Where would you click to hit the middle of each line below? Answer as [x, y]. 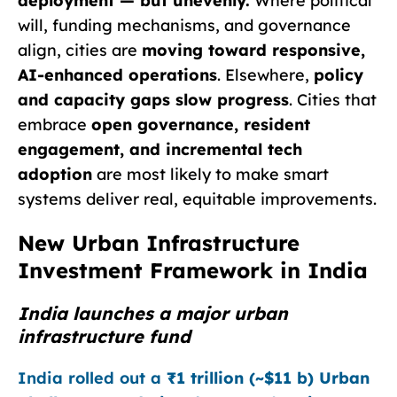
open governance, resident [201, 124]
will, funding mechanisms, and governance [184, 25]
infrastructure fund [104, 336]
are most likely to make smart [210, 174]
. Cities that [333, 99]
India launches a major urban [153, 313]
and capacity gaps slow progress [153, 99]
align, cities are [80, 50]
